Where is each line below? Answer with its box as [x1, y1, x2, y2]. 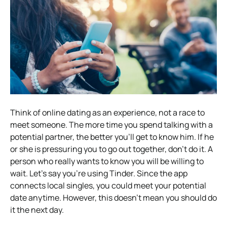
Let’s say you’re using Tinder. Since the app [29, 168, 187, 179]
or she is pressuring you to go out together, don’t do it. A [10, 143, 213, 155]
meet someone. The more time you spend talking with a [10, 119, 213, 131]
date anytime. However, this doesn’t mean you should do [10, 192, 217, 204]
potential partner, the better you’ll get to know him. [10, 131, 198, 143]
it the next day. [10, 204, 64, 216]
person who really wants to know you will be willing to [10, 156, 204, 167]
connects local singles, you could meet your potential [10, 180, 206, 192]
